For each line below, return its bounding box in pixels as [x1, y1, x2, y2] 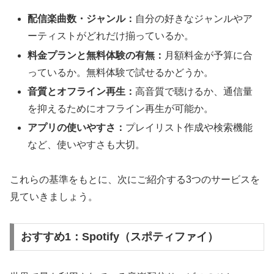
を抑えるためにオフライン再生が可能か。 [28, 103, 214, 114]
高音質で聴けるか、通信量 [135, 86, 253, 97]
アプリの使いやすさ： [28, 122, 126, 133]
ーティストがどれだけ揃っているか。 [28, 31, 194, 42]
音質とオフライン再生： [28, 86, 136, 97]
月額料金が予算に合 [165, 50, 253, 61]
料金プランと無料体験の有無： [28, 50, 165, 61]
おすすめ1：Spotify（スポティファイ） [20, 231, 218, 243]
